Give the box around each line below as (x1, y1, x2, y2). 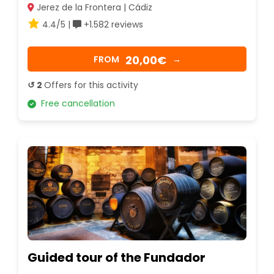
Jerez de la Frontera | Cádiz (34, 1, 152, 14)
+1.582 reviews (81, 18, 143, 31)
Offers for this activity (44, 79, 138, 92)
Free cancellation (36, 97, 115, 110)
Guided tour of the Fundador (28, 249, 206, 267)
